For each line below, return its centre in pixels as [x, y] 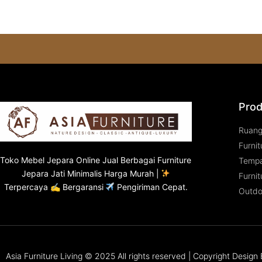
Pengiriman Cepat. [151, 187]
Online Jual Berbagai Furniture [133, 160]
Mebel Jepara [48, 160]
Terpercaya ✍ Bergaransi [55, 187]
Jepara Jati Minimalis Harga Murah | [91, 173]
